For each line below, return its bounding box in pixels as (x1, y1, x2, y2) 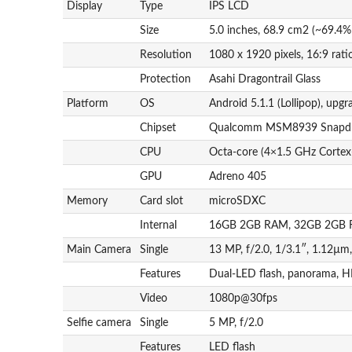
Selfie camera (67, 316, 132, 328)
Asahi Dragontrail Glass (209, 72, 321, 85)
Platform (67, 97, 109, 109)
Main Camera (67, 243, 132, 255)
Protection (140, 72, 192, 85)
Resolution (140, 48, 192, 60)
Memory (67, 194, 108, 207)
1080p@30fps (209, 291, 278, 304)
